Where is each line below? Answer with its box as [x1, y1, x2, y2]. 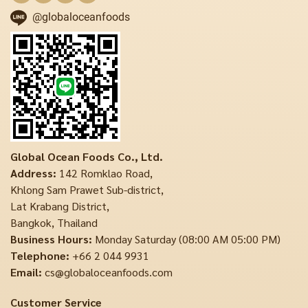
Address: [10, 165, 56, 180]
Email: [10, 264, 42, 279]
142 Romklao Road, [56, 165, 153, 180]
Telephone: [10, 247, 69, 263]
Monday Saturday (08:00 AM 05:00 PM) [92, 231, 280, 246]
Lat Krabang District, [10, 198, 109, 213]
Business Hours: [10, 231, 92, 246]
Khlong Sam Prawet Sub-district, [10, 181, 164, 197]
